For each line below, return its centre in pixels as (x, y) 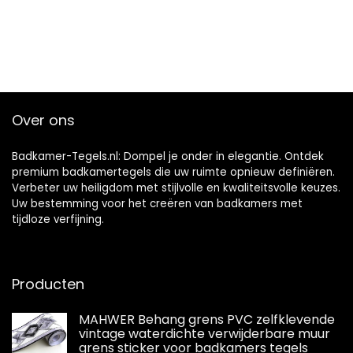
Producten (48, 284)
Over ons (43, 120)
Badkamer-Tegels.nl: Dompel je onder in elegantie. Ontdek (168, 156)
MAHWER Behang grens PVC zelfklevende (207, 319)
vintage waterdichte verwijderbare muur (204, 333)
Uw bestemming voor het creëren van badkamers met (157, 203)
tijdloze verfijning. (58, 219)
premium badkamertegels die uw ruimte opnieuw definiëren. (173, 172)
